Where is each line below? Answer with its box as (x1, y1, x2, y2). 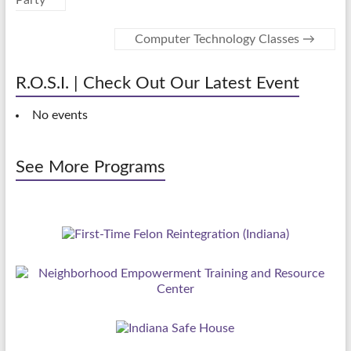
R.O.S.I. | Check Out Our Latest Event (15, 74, 299, 92)
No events (31, 109, 88, 121)
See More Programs (15, 158, 165, 175)
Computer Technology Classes (135, 33, 303, 45)
